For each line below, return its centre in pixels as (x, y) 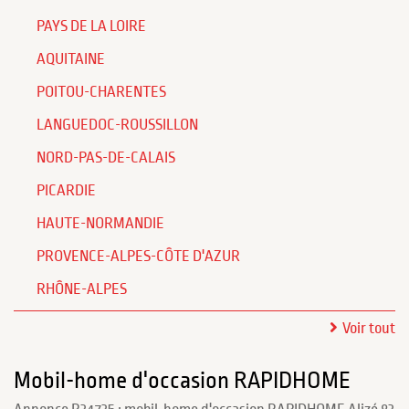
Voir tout (369, 329)
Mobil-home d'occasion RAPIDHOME (182, 380)
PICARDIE (66, 191)
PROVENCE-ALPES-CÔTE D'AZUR (138, 257)
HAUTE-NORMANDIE (100, 224)
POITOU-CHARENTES (101, 92)
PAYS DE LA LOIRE (91, 26)
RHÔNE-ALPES (82, 289)
